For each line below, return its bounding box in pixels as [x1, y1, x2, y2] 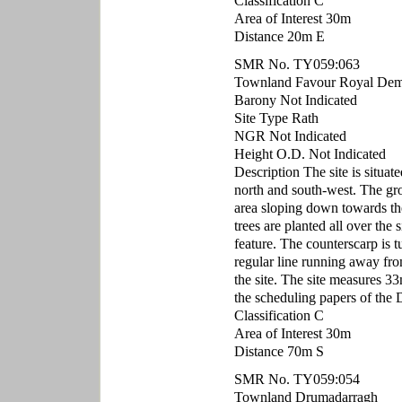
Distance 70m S [233, 343, 324, 360]
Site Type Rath [233, 109, 319, 127]
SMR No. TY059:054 [233, 371, 360, 388]
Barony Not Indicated [233, 92, 357, 109]
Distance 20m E [233, 28, 325, 45]
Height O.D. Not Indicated [233, 145, 386, 162]
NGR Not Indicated [233, 127, 346, 144]
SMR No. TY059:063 [233, 56, 360, 73]
